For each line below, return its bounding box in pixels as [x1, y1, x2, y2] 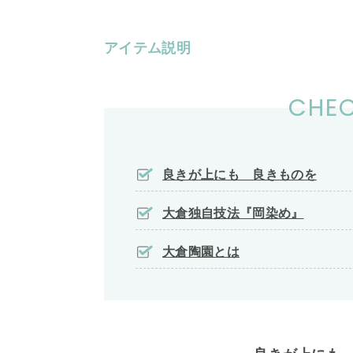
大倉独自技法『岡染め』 [162, 206, 304, 220]
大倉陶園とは [162, 245, 240, 258]
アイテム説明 [104, 40, 191, 56]
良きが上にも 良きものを [162, 168, 317, 181]
